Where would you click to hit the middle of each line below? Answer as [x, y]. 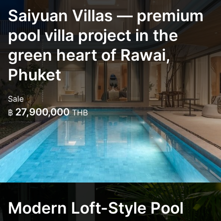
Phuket [35, 75]
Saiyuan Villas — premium [106, 16]
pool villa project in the [93, 35]
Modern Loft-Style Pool [96, 208]
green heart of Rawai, [89, 55]
